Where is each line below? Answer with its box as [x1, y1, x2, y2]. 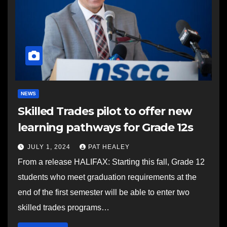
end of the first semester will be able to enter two [18, 188, 190, 197]
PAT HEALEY [88, 143, 130, 150]
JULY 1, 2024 [27, 143, 72, 150]
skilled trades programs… [18, 203, 109, 212]
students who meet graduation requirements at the [18, 173, 197, 181]
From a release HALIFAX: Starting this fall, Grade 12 [18, 158, 205, 166]
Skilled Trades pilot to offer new [18, 104, 192, 118]
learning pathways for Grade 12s [18, 121, 193, 134]
